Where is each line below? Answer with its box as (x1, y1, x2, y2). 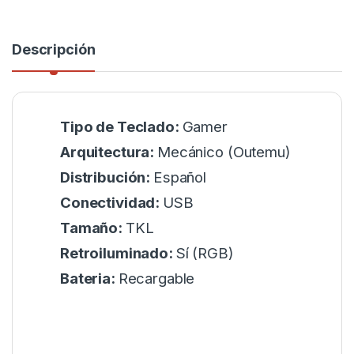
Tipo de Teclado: (60, 117, 183, 136)
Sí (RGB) (175, 243, 234, 262)
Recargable (118, 269, 195, 288)
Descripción (12, 40, 96, 58)
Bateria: (60, 269, 119, 288)
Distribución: (60, 168, 154, 186)
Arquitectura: (60, 142, 158, 161)
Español (153, 168, 207, 186)
